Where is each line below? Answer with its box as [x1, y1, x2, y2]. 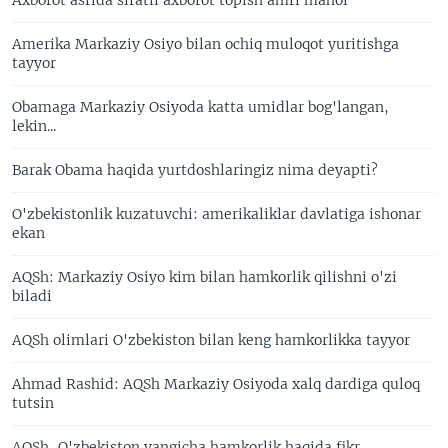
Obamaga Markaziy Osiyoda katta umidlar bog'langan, [12, 98, 389, 116]
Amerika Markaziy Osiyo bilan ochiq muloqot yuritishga [12, 35, 399, 53]
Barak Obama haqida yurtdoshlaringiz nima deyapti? [12, 161, 378, 179]
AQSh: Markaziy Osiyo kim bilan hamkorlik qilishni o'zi [12, 268, 397, 286]
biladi [12, 287, 52, 305]
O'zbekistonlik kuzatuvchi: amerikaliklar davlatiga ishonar [12, 205, 421, 223]
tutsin [12, 394, 54, 412]
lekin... [12, 117, 56, 135]
